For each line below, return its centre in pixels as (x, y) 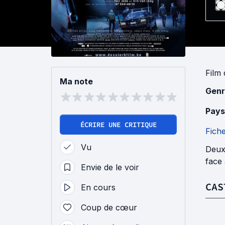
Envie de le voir (110, 167)
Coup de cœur (109, 207)
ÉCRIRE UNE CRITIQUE (118, 125)
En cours (98, 187)
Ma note (76, 81)
